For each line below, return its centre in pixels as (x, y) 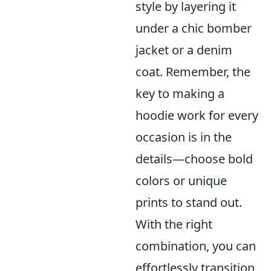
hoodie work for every (197, 116)
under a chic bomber (194, 28)
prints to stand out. (189, 203)
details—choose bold (194, 159)
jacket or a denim (184, 50)
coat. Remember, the (193, 72)
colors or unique (181, 181)
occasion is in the (184, 137)
